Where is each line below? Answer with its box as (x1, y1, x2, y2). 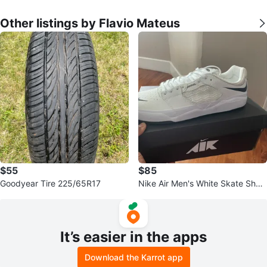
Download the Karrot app (84, 252, 183, 262)
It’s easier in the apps (60, 228, 207, 246)
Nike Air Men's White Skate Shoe (138, 178, 265, 188)
